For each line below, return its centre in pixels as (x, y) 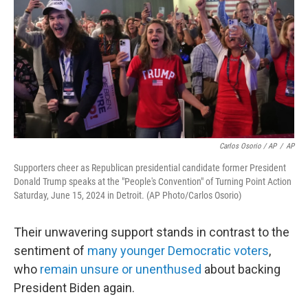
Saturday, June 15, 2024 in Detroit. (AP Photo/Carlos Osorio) (128, 195)
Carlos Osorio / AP (248, 146)
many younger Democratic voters (178, 251)
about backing (241, 269)
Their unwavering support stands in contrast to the (152, 232)
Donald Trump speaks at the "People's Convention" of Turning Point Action (153, 181)
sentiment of (51, 251)
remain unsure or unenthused (121, 269)
